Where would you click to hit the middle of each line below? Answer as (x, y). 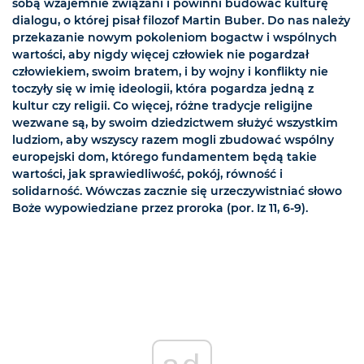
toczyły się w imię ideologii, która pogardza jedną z (163, 89)
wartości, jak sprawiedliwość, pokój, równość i (147, 174)
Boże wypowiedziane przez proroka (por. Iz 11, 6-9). (160, 208)
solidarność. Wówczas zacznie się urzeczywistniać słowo (177, 191)
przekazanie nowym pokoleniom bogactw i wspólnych (175, 38)
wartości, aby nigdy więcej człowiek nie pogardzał (160, 55)
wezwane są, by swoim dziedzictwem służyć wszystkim (175, 123)
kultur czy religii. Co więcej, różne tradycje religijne (162, 106)
